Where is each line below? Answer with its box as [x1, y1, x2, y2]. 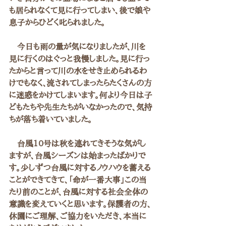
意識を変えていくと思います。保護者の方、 [9, 200, 151, 208]
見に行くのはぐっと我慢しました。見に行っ [9, 54, 150, 63]
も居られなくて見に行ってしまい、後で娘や [9, 6, 150, 14]
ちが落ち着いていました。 [9, 115, 92, 123]
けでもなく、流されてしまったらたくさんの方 [9, 79, 152, 87]
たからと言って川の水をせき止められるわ [9, 67, 147, 75]
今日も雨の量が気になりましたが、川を [9, 42, 146, 50]
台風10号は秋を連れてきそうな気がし [9, 139, 146, 147]
